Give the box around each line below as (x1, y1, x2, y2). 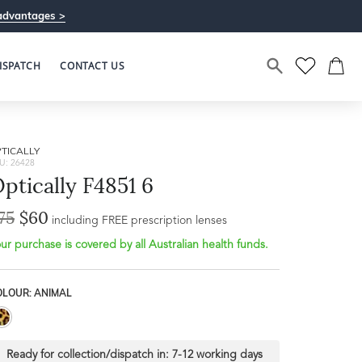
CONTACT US (60, 59, 125, 73)
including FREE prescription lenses (52, 215, 227, 226)
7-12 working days (171, 349, 263, 360)
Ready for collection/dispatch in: (6, 349, 172, 360)
